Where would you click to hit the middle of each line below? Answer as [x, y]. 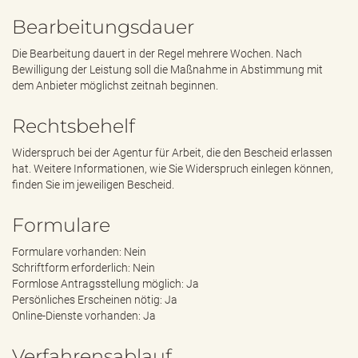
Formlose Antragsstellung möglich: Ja [105, 284]
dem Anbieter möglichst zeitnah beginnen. [115, 86]
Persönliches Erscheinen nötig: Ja [95, 300]
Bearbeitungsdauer [103, 27]
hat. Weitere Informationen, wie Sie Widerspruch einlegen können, [173, 169]
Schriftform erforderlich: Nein [84, 268]
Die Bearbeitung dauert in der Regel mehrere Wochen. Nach [157, 54]
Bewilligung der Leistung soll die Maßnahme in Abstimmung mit [167, 70]
